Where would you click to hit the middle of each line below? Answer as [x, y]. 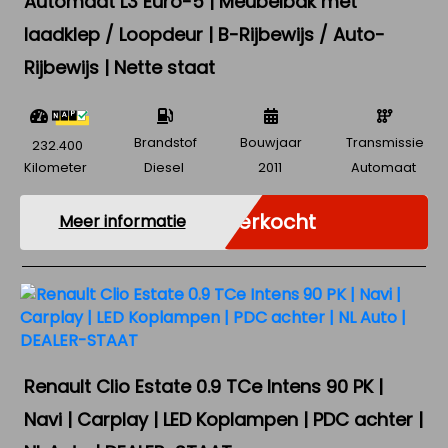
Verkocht [270, 221]
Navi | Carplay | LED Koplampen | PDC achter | [223, 419]
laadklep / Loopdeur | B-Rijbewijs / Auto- [204, 34]
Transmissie [384, 142]
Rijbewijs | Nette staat [119, 67]
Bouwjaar [271, 142]
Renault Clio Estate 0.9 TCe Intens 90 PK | [203, 386]
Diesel [163, 167]
